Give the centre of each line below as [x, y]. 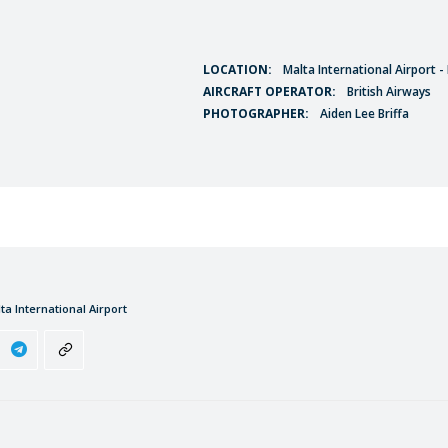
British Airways [388, 91]
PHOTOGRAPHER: [255, 113]
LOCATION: [237, 69]
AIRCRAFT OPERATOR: [269, 91]
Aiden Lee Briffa [364, 113]
